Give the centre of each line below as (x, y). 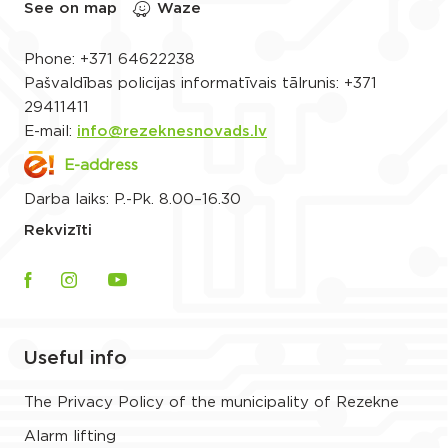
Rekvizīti (58, 230)
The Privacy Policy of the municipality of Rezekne (211, 402)
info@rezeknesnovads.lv (172, 131)
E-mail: (50, 131)
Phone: (52, 59)
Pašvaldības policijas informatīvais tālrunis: (184, 83)
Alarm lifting (70, 436)
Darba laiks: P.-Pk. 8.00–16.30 (132, 199)
